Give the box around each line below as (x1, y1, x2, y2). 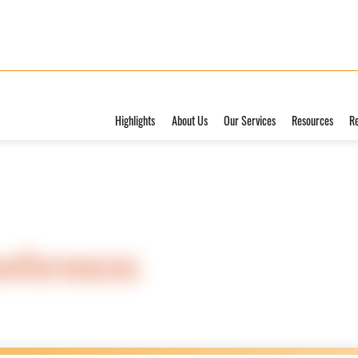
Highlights (115, 111, 156, 129)
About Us (171, 111, 208, 129)
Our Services (223, 111, 276, 129)
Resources (292, 111, 334, 129)
